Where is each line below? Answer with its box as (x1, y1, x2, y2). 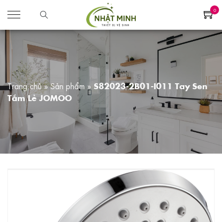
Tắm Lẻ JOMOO (7, 92, 72, 103)
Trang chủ (7, 80, 42, 92)
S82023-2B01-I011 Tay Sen (94, 80, 208, 91)
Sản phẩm (51, 80, 85, 92)
